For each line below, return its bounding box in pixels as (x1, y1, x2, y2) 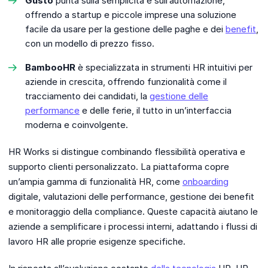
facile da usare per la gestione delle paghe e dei (25, 23, 226, 35)
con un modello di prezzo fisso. (25, 38, 154, 50)
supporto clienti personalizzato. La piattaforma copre (8, 161, 229, 173)
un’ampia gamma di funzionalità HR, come (8, 176, 182, 188)
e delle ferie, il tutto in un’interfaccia (80, 105, 232, 117)
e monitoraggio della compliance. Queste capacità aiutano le (8, 206, 258, 218)
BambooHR (25, 62, 75, 74)
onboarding (182, 176, 229, 188)
